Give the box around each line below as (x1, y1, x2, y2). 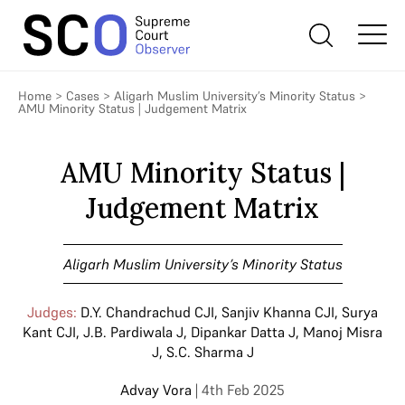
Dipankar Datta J (191, 323, 296, 341)
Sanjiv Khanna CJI (221, 303, 334, 321)
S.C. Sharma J (165, 343, 254, 361)
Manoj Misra (303, 323, 382, 341)
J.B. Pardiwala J (83, 323, 184, 341)
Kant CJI (23, 323, 76, 341)
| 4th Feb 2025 (195, 381, 285, 399)
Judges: (27, 303, 77, 321)
